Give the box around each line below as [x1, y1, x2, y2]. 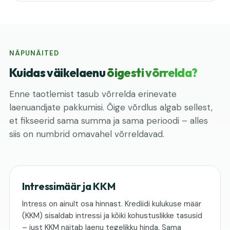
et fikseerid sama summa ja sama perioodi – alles [9, 115, 208, 126]
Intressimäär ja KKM [22, 180, 116, 193]
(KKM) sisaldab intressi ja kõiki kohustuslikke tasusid [22, 210, 202, 221]
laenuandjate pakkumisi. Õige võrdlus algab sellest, [9, 102, 213, 113]
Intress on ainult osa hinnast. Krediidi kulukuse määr [22, 199, 201, 209]
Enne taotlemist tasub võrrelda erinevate [9, 88, 177, 100]
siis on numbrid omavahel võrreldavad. [9, 128, 164, 140]
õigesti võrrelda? [107, 65, 198, 80]
